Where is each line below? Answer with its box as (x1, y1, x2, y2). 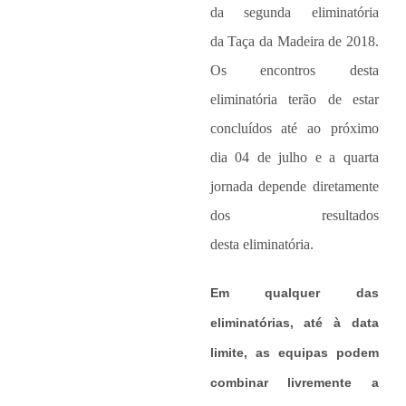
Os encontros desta (209, 63, 380, 79)
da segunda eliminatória (209, 5, 380, 21)
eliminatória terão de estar (209, 92, 380, 108)
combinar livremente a (209, 375, 380, 391)
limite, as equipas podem (209, 345, 380, 361)
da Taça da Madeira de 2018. (209, 34, 380, 50)
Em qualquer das (209, 285, 380, 301)
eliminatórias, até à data (209, 315, 380, 331)
